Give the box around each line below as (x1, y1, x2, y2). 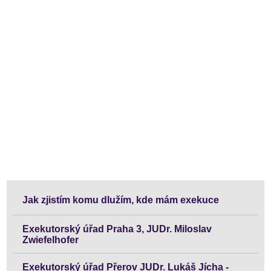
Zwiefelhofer (22, 235, 79, 244)
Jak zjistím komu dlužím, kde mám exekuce (22, 195, 220, 205)
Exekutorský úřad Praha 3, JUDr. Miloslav (22, 224, 212, 234)
